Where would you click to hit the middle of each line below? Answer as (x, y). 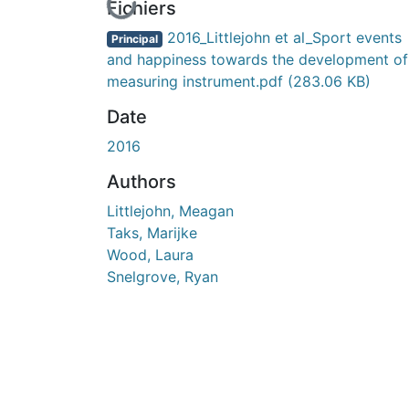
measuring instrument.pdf (197, 81)
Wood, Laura (150, 254)
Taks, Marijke (152, 232)
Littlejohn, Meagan (170, 210)
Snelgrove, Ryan (163, 276)
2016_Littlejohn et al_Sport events (282, 37)
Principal (134, 38)
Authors (142, 181)
